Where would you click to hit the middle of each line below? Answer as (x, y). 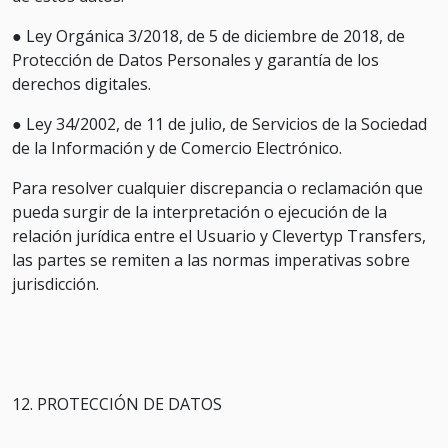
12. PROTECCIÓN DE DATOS (117, 404)
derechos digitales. (81, 84)
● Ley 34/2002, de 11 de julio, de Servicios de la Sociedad (219, 124)
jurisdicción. (55, 284)
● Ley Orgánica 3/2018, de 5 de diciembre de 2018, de (208, 36)
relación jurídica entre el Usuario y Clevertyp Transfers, (219, 236)
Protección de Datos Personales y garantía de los (195, 60)
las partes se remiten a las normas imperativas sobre (211, 260)
